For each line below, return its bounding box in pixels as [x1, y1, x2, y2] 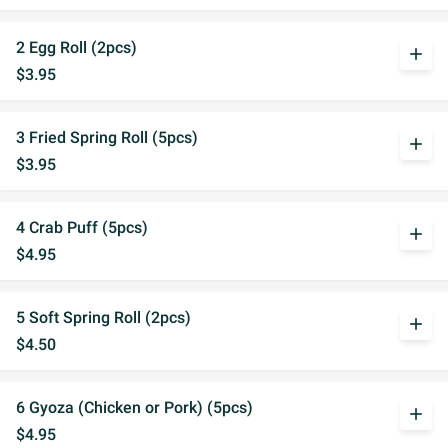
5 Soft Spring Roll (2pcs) [16, 308, 191, 327]
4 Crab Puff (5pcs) [16, 218, 148, 237]
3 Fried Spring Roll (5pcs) [16, 128, 198, 147]
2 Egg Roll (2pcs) [16, 38, 137, 57]
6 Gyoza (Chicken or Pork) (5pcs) [16, 398, 253, 417]
